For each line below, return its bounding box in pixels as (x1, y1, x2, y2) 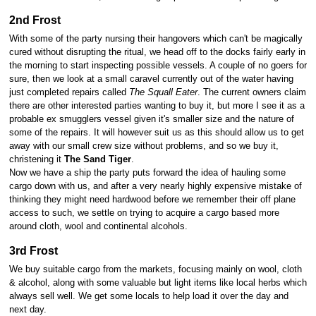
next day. (8, 304, 47, 315)
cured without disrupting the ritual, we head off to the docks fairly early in (8, 47, 305, 58)
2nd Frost (8, 13, 61, 27)
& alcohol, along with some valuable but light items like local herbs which (8, 277, 307, 288)
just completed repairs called (8, 87, 129, 98)
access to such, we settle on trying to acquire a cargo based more (8, 208, 279, 219)
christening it (8, 154, 64, 165)
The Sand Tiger (63, 154, 131, 165)
